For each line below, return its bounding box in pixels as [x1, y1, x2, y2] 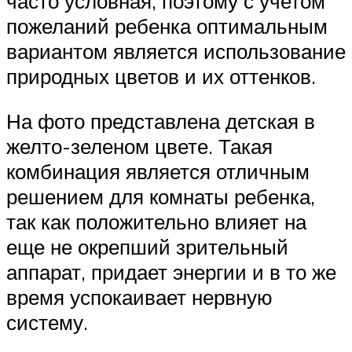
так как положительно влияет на [6, 209, 306, 235]
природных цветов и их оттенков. [6, 63, 316, 89]
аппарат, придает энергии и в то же [6, 259, 336, 285]
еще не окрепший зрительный [6, 234, 288, 260]
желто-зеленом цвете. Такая [6, 134, 273, 159]
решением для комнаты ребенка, [6, 184, 315, 210]
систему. [6, 310, 88, 335]
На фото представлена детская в [6, 108, 315, 134]
